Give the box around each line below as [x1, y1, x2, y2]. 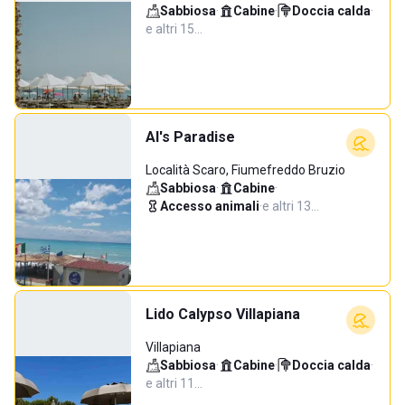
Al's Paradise [146, 128, 235, 146]
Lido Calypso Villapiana [146, 306, 300, 323]
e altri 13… [262, 199, 319, 213]
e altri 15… [146, 22, 202, 36]
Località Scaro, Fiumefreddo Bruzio [146, 163, 345, 177]
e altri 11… [146, 376, 202, 391]
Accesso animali [160, 199, 259, 213]
